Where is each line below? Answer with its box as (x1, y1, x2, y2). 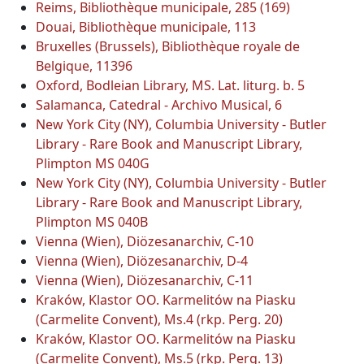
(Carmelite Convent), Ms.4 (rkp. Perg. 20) (36, 310, 283, 328)
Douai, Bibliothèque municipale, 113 (36, 17, 256, 36)
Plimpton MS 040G (36, 154, 149, 172)
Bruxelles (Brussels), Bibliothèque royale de (36, 37, 300, 55)
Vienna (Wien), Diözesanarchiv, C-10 (36, 232, 253, 250)
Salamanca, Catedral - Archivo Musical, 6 (36, 95, 282, 114)
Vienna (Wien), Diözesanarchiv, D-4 (36, 251, 248, 270)
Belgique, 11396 (36, 56, 132, 75)
